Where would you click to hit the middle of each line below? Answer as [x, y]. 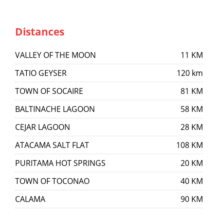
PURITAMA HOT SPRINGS [60, 163]
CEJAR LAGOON [43, 127]
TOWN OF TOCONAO [52, 181]
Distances [40, 32]
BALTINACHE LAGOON [55, 109]
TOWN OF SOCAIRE [49, 91]
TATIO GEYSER [41, 73]
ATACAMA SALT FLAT [52, 145]
